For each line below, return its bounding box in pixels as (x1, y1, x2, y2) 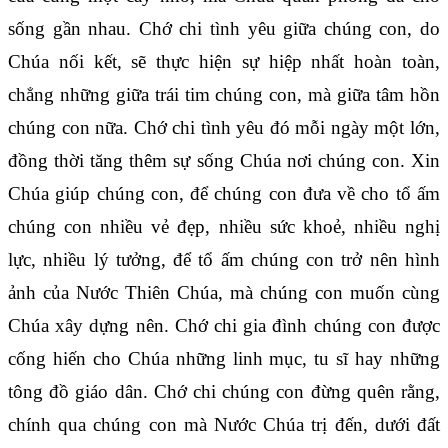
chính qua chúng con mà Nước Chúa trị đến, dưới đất (8, 413, 440, 435)
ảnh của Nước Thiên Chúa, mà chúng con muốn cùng (8, 281, 440, 303)
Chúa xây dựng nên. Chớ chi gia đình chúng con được (8, 314, 440, 336)
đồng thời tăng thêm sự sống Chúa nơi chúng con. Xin (8, 149, 440, 171)
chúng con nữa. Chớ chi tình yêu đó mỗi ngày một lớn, (8, 116, 440, 138)
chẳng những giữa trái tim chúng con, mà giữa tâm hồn (8, 83, 440, 105)
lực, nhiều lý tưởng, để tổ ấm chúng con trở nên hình (8, 248, 440, 270)
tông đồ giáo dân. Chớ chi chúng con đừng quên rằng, (8, 380, 440, 402)
